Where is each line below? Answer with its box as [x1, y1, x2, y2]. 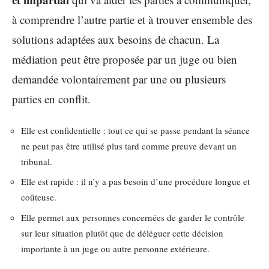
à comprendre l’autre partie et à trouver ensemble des [12, 12, 252, 27]
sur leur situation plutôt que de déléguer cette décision [21, 226, 223, 239]
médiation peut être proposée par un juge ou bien [12, 52, 237, 67]
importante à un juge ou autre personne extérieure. [21, 242, 210, 255]
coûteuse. [21, 191, 56, 203]
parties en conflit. [12, 91, 91, 106]
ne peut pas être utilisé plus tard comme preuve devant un [21, 139, 237, 152]
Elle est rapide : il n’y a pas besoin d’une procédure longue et [21, 175, 250, 187]
